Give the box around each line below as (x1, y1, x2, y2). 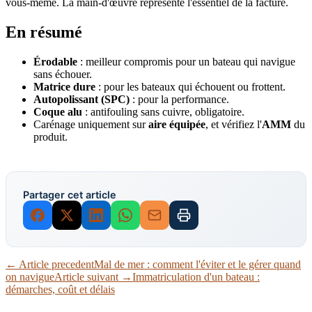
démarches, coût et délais (6, 283, 115, 296)
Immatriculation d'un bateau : (132, 271, 260, 283)
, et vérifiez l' (205, 118, 262, 131)
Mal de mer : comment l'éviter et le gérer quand (94, 258, 301, 271)
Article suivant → (54, 271, 132, 283)
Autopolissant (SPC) (33, 93, 130, 106)
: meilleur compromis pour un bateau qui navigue (77, 56, 295, 68)
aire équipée (148, 118, 205, 131)
